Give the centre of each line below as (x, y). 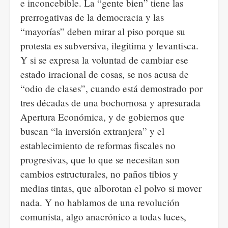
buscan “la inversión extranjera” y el (92, 131)
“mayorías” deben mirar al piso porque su (103, 31)
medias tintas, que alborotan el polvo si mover (111, 188)
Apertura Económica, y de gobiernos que (103, 117)
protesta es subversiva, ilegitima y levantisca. (109, 46)
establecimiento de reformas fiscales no (98, 145)
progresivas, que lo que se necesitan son (100, 160)
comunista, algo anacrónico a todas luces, (103, 217)
